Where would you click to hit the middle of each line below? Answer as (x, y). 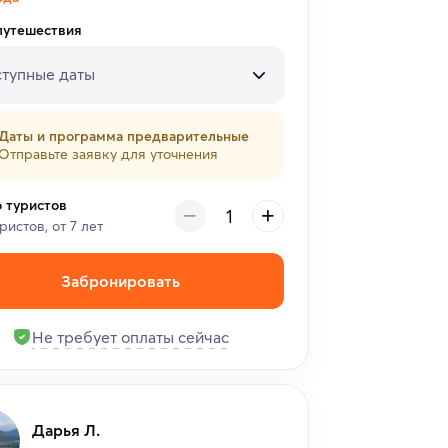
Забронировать (120, 281)
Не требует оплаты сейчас (130, 337)
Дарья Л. (66, 429)
